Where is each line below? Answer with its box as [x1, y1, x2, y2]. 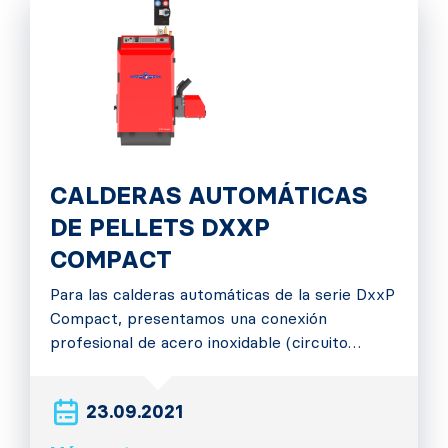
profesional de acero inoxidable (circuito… [50, 333, 361, 352]
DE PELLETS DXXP [50, 213, 270, 242]
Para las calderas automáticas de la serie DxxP [50, 285, 395, 304]
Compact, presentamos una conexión [50, 309, 327, 328]
